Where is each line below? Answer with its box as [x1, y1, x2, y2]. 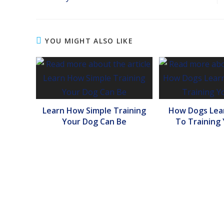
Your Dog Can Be [62, 115, 127, 127]
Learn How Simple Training [42, 104, 146, 116]
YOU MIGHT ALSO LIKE [45, 35, 133, 45]
